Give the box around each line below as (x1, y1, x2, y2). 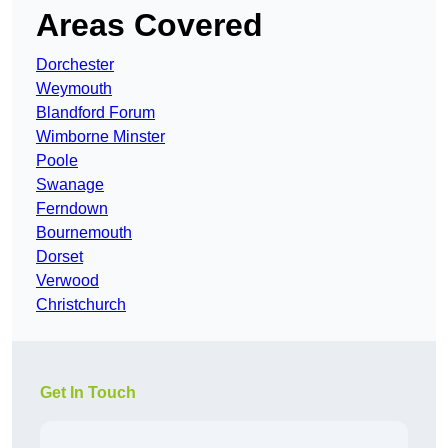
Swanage (36, 176, 104, 194)
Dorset (36, 248, 83, 266)
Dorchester (36, 56, 114, 74)
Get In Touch (40, 384, 136, 402)
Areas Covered (36, 7, 263, 44)
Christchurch (36, 296, 126, 314)
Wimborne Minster (36, 128, 165, 146)
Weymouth (36, 80, 112, 98)
